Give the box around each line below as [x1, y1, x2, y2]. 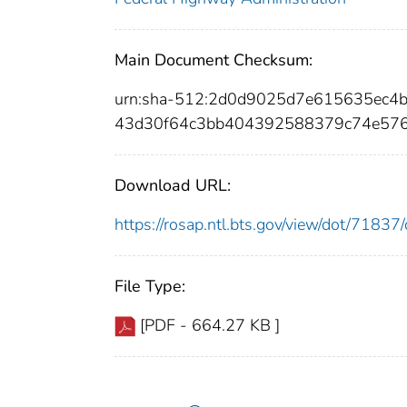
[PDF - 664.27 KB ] [140, 313, 280, 336]
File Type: [114, 274, 185, 297]
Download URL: [114, 174, 231, 196]
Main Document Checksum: [114, 48, 313, 71]
